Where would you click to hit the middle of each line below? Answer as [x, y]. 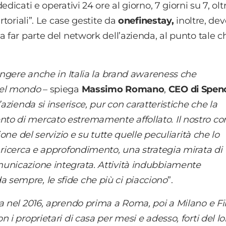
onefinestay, [147, 21]
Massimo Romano [123, 90]
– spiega [61, 90]
